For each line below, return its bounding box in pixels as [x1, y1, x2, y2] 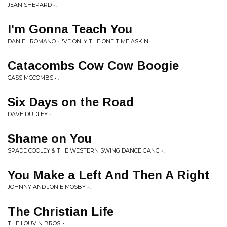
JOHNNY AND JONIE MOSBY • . [8, 183, 91, 191]
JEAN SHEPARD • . [8, 1, 57, 8]
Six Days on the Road [8, 95, 134, 109]
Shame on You [8, 132, 92, 145]
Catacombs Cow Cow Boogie [8, 59, 179, 72]
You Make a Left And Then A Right [8, 168, 209, 182]
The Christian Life [8, 205, 113, 218]
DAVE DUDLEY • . [8, 110, 53, 118]
